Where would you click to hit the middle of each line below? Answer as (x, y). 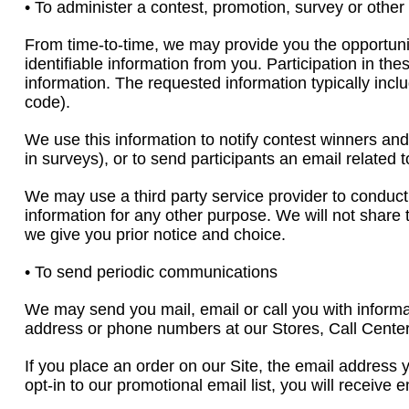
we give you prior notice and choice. (155, 235)
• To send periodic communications (151, 272)
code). (47, 102)
